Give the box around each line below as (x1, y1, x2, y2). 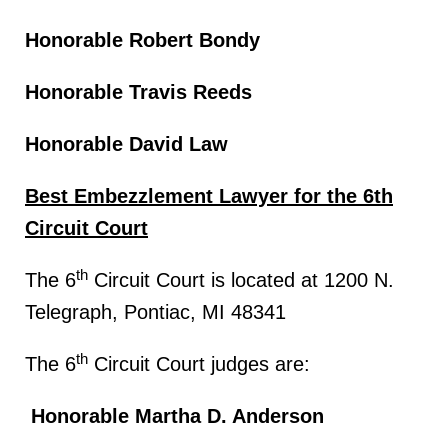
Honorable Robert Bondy (25, 29, 260, 51)
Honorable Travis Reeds (25, 81, 252, 103)
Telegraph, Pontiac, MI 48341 (25, 301, 286, 323)
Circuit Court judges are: (88, 353, 310, 375)
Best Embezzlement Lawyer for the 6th (25, 185, 393, 207)
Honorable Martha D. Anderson (31, 405, 324, 427)
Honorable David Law (25, 133, 228, 155)
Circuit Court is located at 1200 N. (88, 269, 394, 291)
